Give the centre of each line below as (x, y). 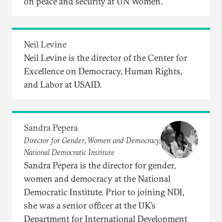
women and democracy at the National (97, 178)
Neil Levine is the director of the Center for (106, 57)
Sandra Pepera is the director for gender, (100, 165)
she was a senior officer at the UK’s (90, 205)
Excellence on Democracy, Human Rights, (103, 71)
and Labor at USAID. (63, 84)
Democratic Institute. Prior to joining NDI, (104, 192)
